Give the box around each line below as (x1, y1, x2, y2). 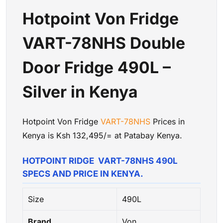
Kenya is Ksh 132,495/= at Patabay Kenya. (22, 130, 182, 141)
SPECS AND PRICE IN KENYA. (22, 168, 143, 179)
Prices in (150, 116, 185, 127)
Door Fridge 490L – (22, 57, 171, 77)
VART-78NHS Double (22, 33, 185, 53)
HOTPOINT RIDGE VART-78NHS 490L (22, 155, 178, 166)
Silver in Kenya (22, 82, 138, 102)
